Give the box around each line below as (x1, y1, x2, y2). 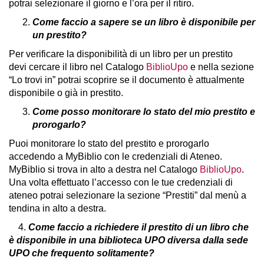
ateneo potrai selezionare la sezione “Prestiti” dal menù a (9, 190, 246, 200)
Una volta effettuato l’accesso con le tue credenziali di (9, 177, 233, 187)
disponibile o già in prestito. (9, 88, 123, 98)
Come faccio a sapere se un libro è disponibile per (32, 17, 255, 27)
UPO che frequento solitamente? (9, 248, 154, 258)
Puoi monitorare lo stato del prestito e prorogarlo (9, 138, 209, 148)
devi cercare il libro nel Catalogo (9, 62, 146, 72)
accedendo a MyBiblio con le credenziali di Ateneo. (9, 151, 222, 161)
